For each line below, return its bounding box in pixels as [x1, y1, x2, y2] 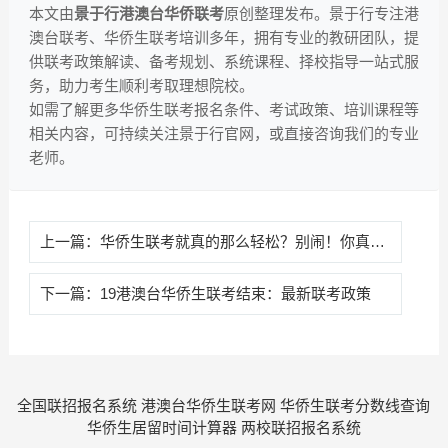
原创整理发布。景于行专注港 [223, 5, 419, 23]
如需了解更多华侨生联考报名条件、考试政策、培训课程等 [28, 101, 419, 119]
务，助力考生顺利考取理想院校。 [28, 77, 254, 95]
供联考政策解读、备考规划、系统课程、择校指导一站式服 [28, 53, 419, 71]
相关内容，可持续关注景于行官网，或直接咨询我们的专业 [28, 125, 419, 143]
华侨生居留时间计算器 [86, 419, 237, 437]
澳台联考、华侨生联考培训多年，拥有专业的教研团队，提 [28, 29, 419, 47]
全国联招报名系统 [17, 397, 138, 415]
